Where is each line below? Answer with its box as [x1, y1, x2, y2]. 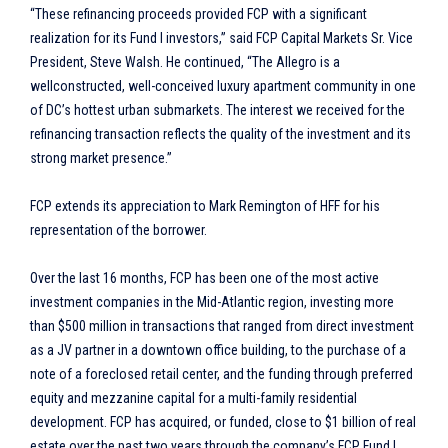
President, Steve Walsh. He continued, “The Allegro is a [30, 54, 340, 70]
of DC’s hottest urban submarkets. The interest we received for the [30, 102, 405, 118]
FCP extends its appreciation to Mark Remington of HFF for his [30, 198, 380, 214]
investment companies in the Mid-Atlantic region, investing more [30, 294, 394, 310]
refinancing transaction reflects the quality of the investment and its [30, 126, 411, 142]
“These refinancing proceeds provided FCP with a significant [30, 6, 367, 22]
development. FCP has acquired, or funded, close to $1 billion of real [30, 414, 416, 430]
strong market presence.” [30, 150, 172, 166]
